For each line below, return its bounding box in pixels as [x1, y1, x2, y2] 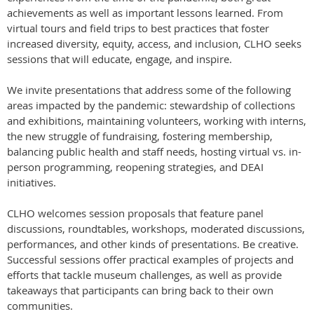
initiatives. [7, 175, 56, 190]
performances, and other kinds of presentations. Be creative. [7, 237, 299, 252]
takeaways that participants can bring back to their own [7, 283, 273, 298]
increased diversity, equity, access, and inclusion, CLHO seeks [7, 36, 301, 51]
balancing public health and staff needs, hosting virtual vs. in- [7, 144, 301, 159]
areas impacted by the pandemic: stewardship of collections [7, 98, 295, 113]
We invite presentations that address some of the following [7, 83, 291, 97]
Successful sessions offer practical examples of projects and [7, 252, 294, 267]
